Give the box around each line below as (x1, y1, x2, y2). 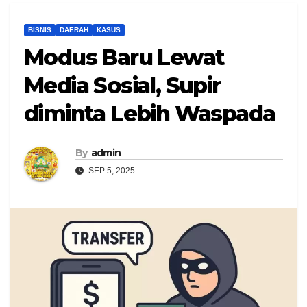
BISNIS (28, 26, 51, 34)
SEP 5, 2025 (86, 166, 135, 176)
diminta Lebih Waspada (24, 100, 275, 127)
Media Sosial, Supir (24, 72, 221, 99)
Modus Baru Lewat (24, 44, 225, 71)
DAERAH (60, 26, 88, 34)
